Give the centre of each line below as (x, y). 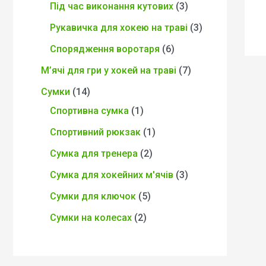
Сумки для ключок (93, 196)
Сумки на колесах (91, 217)
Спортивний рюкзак (95, 132)
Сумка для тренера (94, 153)
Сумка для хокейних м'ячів (112, 175)
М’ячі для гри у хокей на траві (109, 70)
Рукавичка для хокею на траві (119, 27)
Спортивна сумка (89, 110)
